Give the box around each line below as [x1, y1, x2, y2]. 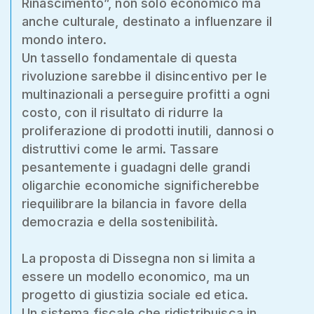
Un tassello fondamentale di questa [22, 50, 238, 65]
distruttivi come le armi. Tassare [22, 141, 219, 156]
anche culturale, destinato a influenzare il [22, 13, 272, 29]
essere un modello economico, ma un [22, 268, 250, 284]
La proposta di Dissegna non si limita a [22, 250, 256, 266]
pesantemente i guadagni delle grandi [22, 159, 250, 175]
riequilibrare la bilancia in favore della [22, 196, 247, 211]
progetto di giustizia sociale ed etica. [22, 287, 249, 302]
